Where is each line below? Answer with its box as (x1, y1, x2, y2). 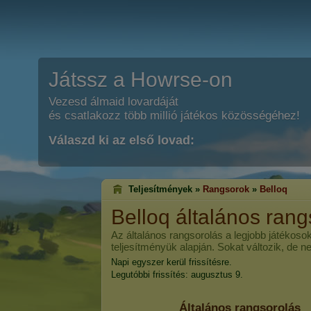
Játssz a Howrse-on (49, 68, 233, 91)
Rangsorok (203, 184, 249, 194)
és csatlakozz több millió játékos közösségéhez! (49, 109, 300, 122)
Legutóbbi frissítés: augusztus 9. (111, 269, 243, 280)
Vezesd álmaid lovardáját (49, 95, 178, 108)
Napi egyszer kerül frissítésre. (111, 257, 232, 267)
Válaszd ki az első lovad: (49, 133, 194, 147)
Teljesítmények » (128, 184, 203, 194)
